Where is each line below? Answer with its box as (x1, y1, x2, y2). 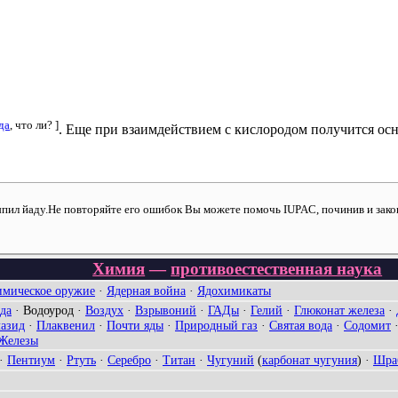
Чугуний (207, 353, 254, 368)
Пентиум (7, 353, 55, 368)
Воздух (85, 303, 123, 318)
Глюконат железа (294, 303, 385, 318)
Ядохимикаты (197, 283, 271, 298)
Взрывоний (135, 303, 196, 318)
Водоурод (23, 303, 74, 318)
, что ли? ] (10, 117, 59, 131)
